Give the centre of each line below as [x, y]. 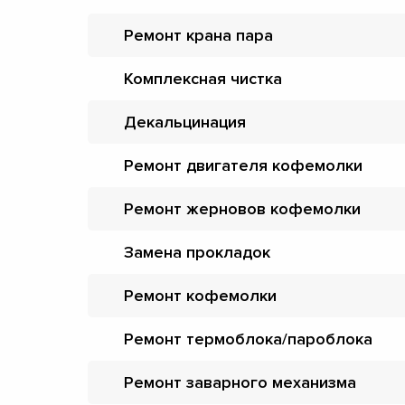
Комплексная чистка [203, 78]
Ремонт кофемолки [200, 295]
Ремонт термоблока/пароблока [248, 339]
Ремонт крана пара [198, 35]
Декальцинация [185, 122]
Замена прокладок [197, 252]
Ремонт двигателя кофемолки [243, 165]
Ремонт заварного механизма [240, 382]
